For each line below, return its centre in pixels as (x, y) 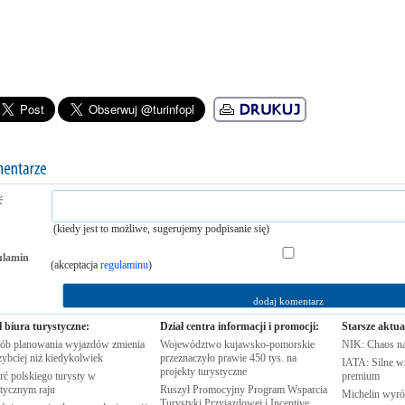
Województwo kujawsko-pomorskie (237, 344)
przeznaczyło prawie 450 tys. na (228, 358)
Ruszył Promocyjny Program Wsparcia (243, 390)
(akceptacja (75, 265)
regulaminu (124, 265)
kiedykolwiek (74, 358)
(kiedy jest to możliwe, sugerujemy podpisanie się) (161, 229)
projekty (179, 372)
